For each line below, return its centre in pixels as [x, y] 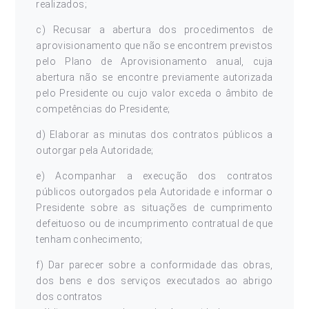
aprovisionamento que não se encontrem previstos [154, 46]
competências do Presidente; [103, 109]
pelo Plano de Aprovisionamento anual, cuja [154, 61]
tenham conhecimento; [89, 239]
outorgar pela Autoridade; [95, 150]
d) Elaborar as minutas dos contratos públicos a [154, 134]
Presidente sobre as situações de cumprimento [154, 208]
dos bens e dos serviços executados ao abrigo [154, 281]
